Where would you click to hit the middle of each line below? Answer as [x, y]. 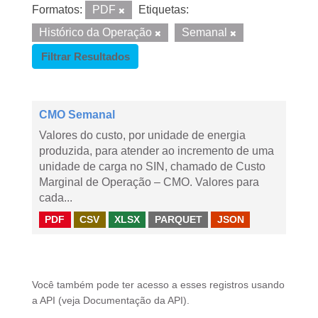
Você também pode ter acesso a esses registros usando [158, 285]
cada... [56, 198]
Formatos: [57, 10]
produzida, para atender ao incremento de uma [157, 151]
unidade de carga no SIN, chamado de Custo [152, 166]
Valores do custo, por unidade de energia [142, 135]
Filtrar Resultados [85, 56]
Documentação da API [133, 301]
